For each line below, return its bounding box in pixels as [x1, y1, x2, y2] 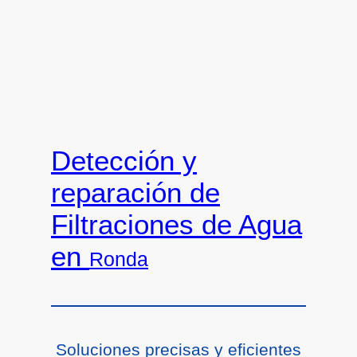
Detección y [51, 145, 197, 177]
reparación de [51, 177, 220, 209]
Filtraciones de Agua [51, 209, 302, 241]
